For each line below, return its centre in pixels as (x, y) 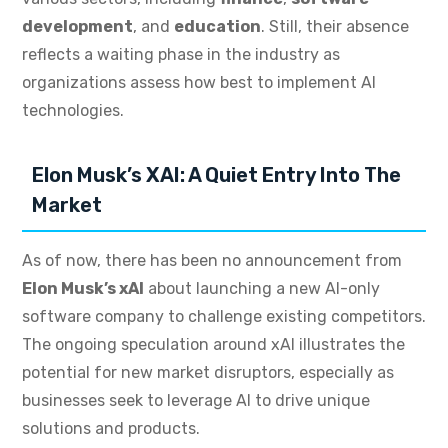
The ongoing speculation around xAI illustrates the (213, 345)
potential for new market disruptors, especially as (208, 373)
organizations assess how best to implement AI (199, 83)
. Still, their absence (335, 27)
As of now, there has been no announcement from (212, 261)
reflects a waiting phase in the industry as (181, 55)
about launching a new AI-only (262, 289)
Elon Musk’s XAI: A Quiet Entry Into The (216, 175)
